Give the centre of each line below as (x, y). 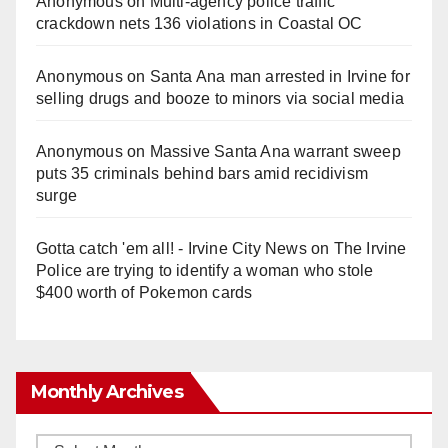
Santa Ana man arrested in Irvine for (279, 77)
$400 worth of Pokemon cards (144, 293)
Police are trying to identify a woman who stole (205, 271)
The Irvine (370, 249)
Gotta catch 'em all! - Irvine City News (171, 249)
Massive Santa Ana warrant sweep (275, 152)
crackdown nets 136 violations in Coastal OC (199, 24)
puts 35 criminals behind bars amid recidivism (202, 174)
